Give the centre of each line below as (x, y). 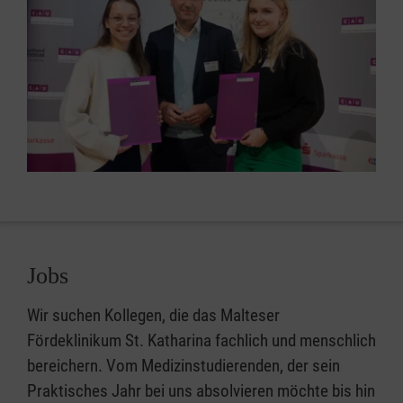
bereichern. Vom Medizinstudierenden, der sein (184, 366)
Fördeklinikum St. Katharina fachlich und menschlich (201, 341)
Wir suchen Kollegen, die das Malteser (153, 316)
